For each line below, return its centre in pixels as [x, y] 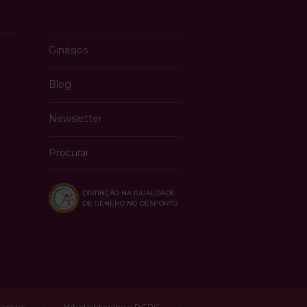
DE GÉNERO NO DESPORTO [130, 204]
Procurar [69, 153]
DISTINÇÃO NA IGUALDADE [129, 193]
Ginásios [68, 50]
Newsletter [75, 119]
